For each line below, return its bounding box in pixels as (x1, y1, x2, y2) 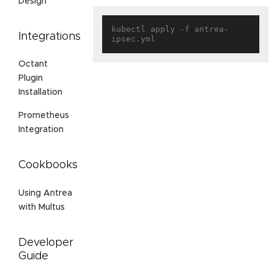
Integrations (18, 31, 81, 42)
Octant (18, 60, 48, 69)
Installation (18, 88, 62, 97)
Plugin (18, 74, 43, 83)
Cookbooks (18, 160, 78, 171)
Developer (18, 237, 73, 249)
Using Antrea (18, 189, 72, 198)
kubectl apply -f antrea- (111, 24, 229, 34)
